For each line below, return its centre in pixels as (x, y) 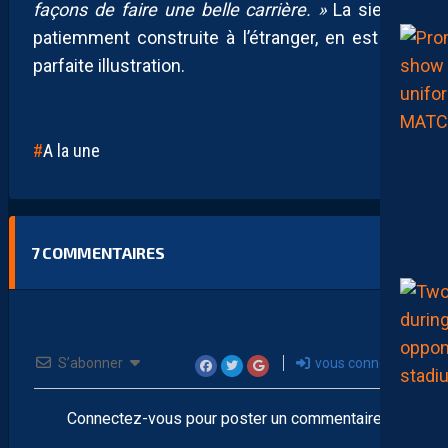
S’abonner (90, 362)
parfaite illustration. (109, 65)
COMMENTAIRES (102, 252)
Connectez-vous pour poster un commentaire (224, 418)
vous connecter (362, 362)
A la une (71, 150)
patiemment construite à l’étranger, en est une (224, 37)
